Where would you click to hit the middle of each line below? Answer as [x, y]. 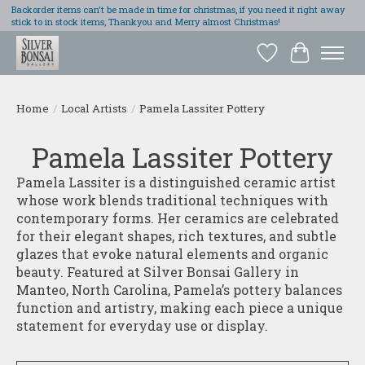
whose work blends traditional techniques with [172, 200]
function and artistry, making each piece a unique [180, 307]
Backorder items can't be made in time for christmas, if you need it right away [178, 10]
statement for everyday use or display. [142, 325]
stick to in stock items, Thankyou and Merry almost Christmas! [145, 22]
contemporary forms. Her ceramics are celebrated [178, 218]
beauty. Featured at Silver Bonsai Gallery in [158, 271]
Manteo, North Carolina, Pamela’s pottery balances [179, 289]
